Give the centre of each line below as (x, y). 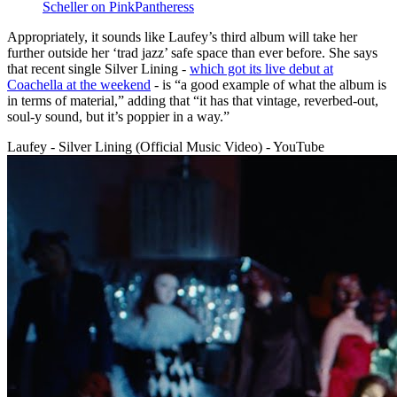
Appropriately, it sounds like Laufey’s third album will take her (182, 36)
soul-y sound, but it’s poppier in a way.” (118, 116)
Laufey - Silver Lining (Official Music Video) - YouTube (166, 146)
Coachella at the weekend (79, 84)
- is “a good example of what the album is (269, 84)
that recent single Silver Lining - (98, 68)
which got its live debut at (261, 68)
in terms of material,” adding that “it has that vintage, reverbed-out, (193, 100)
